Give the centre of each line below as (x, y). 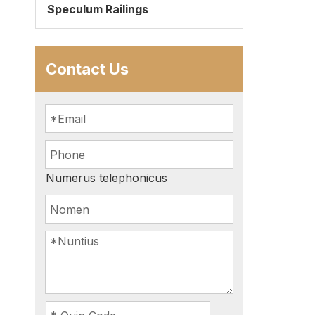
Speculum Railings (98, 9)
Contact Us (87, 69)
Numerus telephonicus (107, 178)
